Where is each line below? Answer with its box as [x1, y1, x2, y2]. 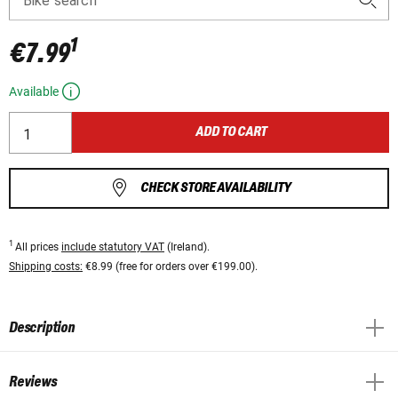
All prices [15, 240, 61, 253]
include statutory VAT [61, 240, 164, 253]
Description [9, 319, 75, 336]
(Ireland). [164, 240, 210, 253]
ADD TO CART [195, 124, 267, 140]
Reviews [9, 373, 57, 390]
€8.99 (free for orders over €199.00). [83, 259, 258, 273]
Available [9, 84, 59, 99]
